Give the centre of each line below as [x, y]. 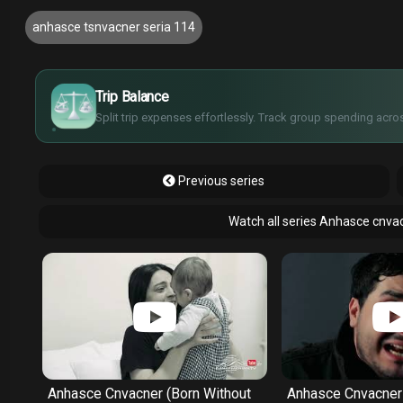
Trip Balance [132, 97]
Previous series [220, 181]
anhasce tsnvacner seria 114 [114, 27]
